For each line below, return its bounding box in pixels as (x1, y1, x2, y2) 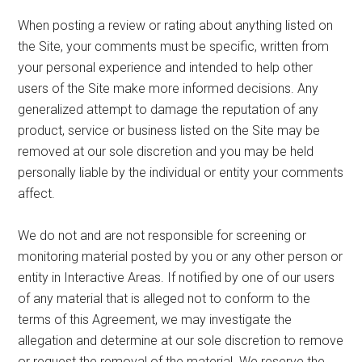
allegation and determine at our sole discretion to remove (18, 332, 344, 348)
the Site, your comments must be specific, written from (18, 38, 330, 54)
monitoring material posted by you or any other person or (18, 248, 343, 264)
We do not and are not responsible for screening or (18, 227, 307, 243)
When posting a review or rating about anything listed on (18, 17, 334, 33)
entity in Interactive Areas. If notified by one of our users (18, 269, 335, 285)
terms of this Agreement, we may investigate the (18, 311, 293, 327)
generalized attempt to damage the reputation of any (18, 101, 319, 117)
